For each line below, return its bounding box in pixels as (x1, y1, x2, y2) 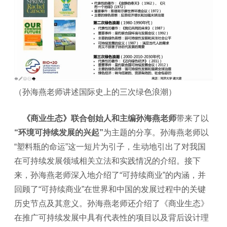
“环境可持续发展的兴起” (14, 128, 103, 137)
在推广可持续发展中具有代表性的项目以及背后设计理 (14, 213, 209, 222)
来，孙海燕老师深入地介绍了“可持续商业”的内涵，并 (14, 170, 206, 179)
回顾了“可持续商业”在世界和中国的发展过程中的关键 (14, 184, 206, 194)
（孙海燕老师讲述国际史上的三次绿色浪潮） (14, 87, 176, 96)
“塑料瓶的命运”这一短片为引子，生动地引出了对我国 (14, 142, 206, 151)
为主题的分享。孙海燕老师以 (103, 128, 209, 137)
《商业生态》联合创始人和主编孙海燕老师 (14, 113, 176, 123)
